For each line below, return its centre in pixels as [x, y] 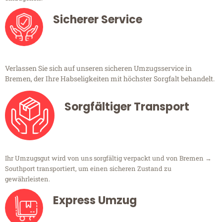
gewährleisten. [28, 179]
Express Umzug [95, 201]
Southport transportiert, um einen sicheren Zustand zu [88, 169]
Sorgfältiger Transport [127, 107]
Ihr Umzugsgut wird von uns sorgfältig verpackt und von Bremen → [108, 158]
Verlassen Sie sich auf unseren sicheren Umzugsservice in [98, 68]
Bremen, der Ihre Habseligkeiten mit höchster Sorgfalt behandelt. [110, 79]
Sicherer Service [98, 20]
